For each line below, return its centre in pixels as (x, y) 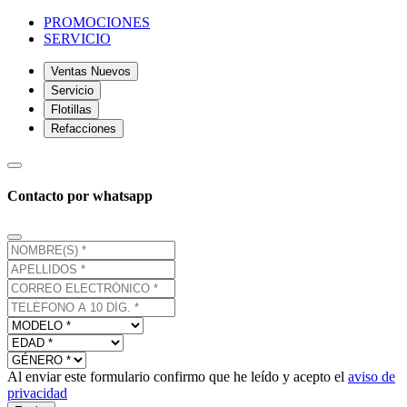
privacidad (37, 392)
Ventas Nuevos (91, 71)
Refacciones (84, 129)
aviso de (372, 376)
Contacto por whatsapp (80, 196)
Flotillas (71, 109)
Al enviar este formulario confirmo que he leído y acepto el (178, 376)
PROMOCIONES (97, 22)
